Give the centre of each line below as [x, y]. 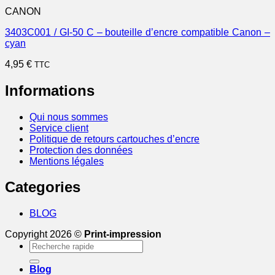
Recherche [53, 245]
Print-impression [123, 234]
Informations [50, 90]
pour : [41, 256]
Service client [59, 128]
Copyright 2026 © [45, 234]
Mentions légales [67, 161]
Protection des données [81, 150]
